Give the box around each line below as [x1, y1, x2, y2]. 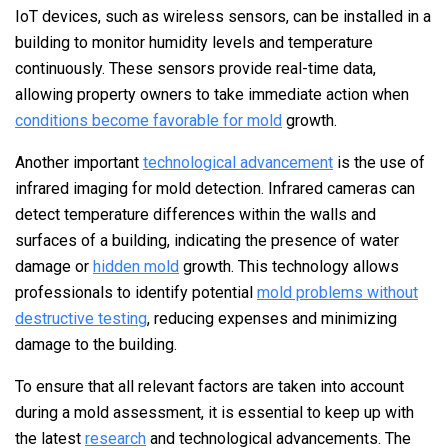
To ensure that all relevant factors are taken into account [15, 376, 404, 396]
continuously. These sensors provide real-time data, [15, 58, 376, 78]
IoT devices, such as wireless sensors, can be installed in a [15, 6, 431, 26]
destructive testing [15, 308, 147, 328]
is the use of [333, 152, 425, 172]
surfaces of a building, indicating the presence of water [15, 230, 399, 250]
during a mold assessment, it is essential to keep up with [15, 402, 414, 422]
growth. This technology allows [179, 256, 399, 276]
